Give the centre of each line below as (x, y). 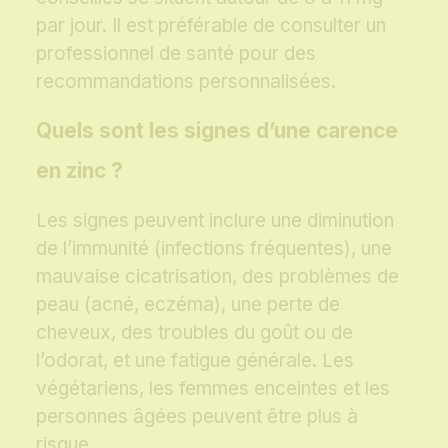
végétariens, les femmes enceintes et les (213, 389)
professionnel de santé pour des (176, 54)
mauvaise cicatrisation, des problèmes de (217, 277)
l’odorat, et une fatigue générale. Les (195, 361)
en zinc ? (79, 171)
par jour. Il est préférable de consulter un (211, 26)
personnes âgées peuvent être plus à (197, 417)
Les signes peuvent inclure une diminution (215, 221)
